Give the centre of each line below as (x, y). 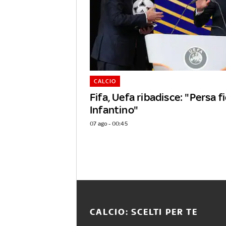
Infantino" (114, 110)
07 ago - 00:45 (109, 124)
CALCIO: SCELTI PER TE (144, 212)
